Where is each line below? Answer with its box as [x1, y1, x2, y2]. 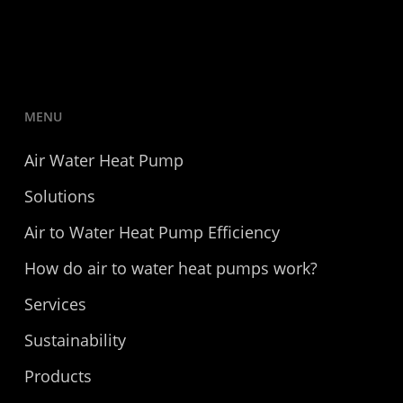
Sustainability [23, 329, 126, 351]
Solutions [23, 185, 95, 207]
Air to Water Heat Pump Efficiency [23, 221, 280, 243]
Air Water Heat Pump [23, 149, 184, 171]
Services [23, 293, 86, 315]
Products [23, 365, 92, 387]
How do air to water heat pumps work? [23, 257, 318, 279]
